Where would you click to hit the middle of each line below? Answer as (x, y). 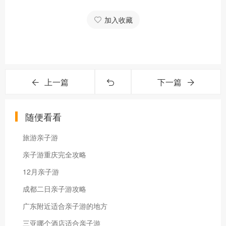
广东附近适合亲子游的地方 (65, 206)
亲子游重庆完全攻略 (54, 154)
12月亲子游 (41, 172)
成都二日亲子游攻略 (54, 189)
